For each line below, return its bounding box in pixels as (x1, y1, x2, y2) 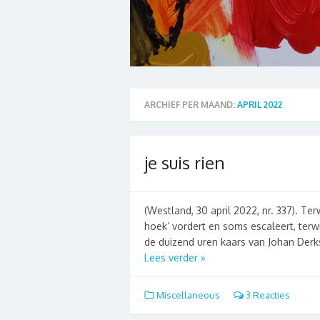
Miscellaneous (156, 289, 220, 301)
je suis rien (144, 151, 225, 174)
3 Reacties (244, 289, 290, 301)
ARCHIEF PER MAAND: (144, 99, 237, 110)
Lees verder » (144, 251, 206, 264)
